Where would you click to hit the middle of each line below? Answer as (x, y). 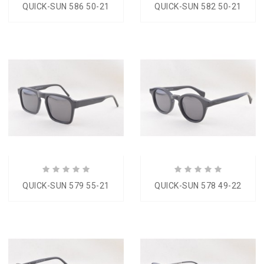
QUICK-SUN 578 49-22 (198, 186)
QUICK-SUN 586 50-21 (66, 6)
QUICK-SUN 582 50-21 (198, 6)
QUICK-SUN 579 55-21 (66, 186)
